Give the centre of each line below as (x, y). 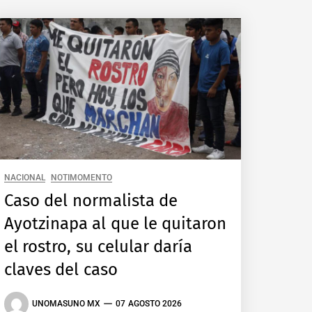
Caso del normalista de (91, 200)
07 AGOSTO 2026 (149, 304)
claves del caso (61, 269)
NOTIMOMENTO (82, 177)
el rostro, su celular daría (99, 246)
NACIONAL (25, 177)
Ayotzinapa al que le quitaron (116, 223)
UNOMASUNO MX (67, 304)
